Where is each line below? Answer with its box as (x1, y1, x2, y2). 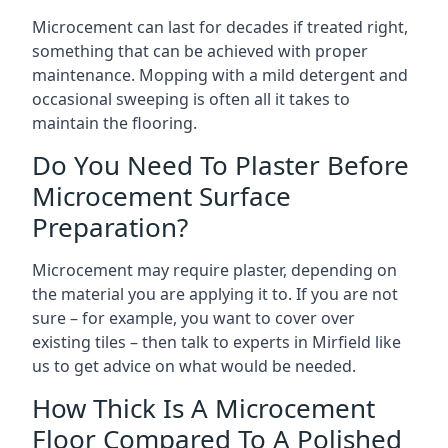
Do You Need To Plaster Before (32, 147, 409, 183)
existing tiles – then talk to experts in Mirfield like (32, 331, 401, 353)
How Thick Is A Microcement (32, 390, 375, 426)
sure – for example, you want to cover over (32, 307, 355, 329)
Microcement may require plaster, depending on (32, 259, 397, 281)
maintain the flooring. (32, 112, 197, 134)
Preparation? (32, 209, 188, 245)
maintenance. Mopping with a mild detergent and (32, 64, 408, 86)
